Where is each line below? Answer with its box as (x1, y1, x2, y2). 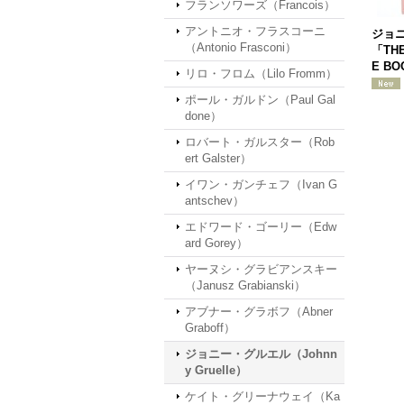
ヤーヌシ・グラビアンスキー (185, 262, 337, 276)
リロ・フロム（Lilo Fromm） (185, 67, 337, 80)
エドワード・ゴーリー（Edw (185, 220, 336, 234)
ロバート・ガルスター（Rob (185, 135, 335, 149)
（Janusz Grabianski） (185, 279, 306, 292)
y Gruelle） (185, 363, 247, 377)
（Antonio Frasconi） (185, 41, 297, 54)
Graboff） (185, 321, 235, 335)
